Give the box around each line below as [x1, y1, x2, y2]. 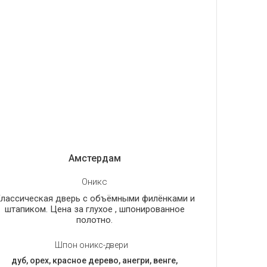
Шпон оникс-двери [55, 240, 129, 250]
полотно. [76, 215, 113, 226]
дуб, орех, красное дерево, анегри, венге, [11, 256, 178, 266]
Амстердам [68, 153, 121, 164]
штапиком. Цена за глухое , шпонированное [4, 204, 185, 215]
